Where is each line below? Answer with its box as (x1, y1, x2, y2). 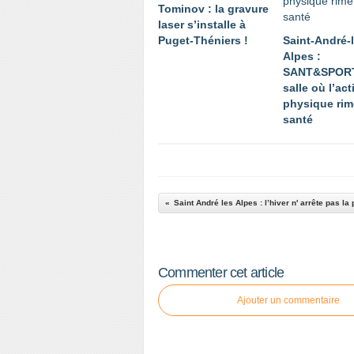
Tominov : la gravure (158, 2, 269, 15)
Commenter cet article (158, 265, 284, 281)
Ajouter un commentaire (237, 295, 340, 306)
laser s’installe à (158, 18, 246, 31)
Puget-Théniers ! (158, 34, 248, 47)
